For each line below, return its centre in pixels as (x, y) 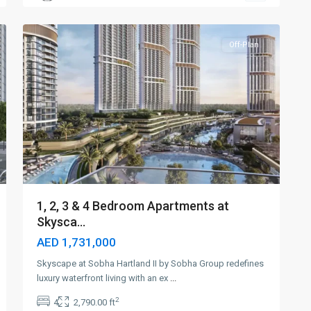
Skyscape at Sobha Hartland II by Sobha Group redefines (150, 263)
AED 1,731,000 (76, 242)
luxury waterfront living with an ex (103, 278)
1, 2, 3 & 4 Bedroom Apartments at (133, 206)
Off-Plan (244, 45)
